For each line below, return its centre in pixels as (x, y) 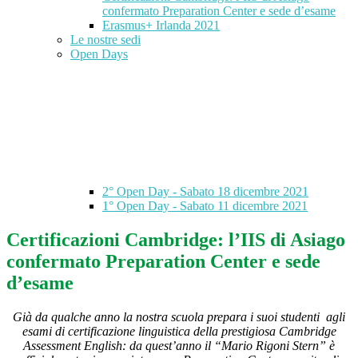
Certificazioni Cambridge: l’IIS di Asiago (176, 240)
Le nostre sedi (105, 40)
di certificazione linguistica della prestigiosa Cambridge (195, 332)
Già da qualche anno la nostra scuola (108, 317)
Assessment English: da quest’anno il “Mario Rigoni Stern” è (179, 346)
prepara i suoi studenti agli (276, 317)
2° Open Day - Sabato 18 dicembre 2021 (205, 192)
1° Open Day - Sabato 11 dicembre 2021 (205, 206)
